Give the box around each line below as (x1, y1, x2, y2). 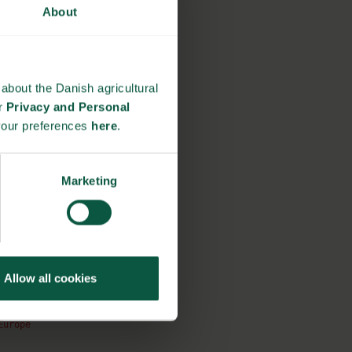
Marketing (61, 174, 117, 188)
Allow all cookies (3, 271, 97, 285)
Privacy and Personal (5, 100, 130, 114)
